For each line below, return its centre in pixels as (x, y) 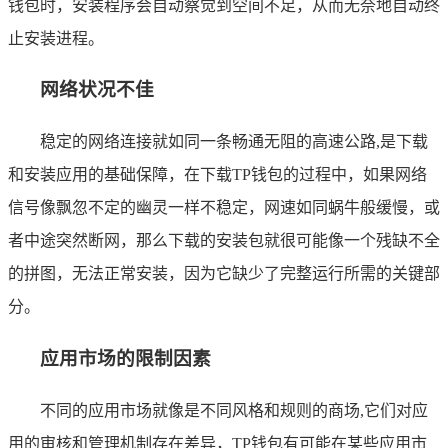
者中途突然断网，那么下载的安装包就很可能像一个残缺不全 (224, 241)
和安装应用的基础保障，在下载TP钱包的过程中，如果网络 (217, 175)
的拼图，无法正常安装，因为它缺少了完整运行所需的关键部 (224, 274)
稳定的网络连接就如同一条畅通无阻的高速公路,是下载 (234, 142)
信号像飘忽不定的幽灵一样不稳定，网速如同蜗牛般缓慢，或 (224, 208)
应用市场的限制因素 (125, 358)
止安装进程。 (56, 38)
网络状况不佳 (97, 90)
